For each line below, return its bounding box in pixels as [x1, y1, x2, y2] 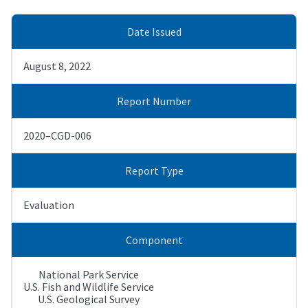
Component [125, 232, 183, 247]
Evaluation [23, 197, 74, 212]
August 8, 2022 [23, 58, 91, 73]
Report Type [124, 163, 184, 177]
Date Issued [126, 24, 181, 38]
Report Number [117, 93, 191, 108]
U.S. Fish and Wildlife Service [23, 279, 154, 294]
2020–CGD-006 [23, 128, 91, 142]
